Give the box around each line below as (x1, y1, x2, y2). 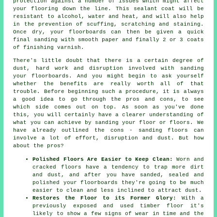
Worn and (172, 156, 204, 163)
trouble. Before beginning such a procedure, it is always (13, 89, 204, 95)
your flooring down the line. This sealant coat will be (13, 6, 204, 12)
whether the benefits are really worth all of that (13, 81, 204, 87)
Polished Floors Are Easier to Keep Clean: (32, 156, 173, 163)
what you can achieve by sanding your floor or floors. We (13, 120, 204, 126)
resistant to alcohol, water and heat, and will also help (13, 14, 204, 20)
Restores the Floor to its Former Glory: (32, 195, 176, 201)
